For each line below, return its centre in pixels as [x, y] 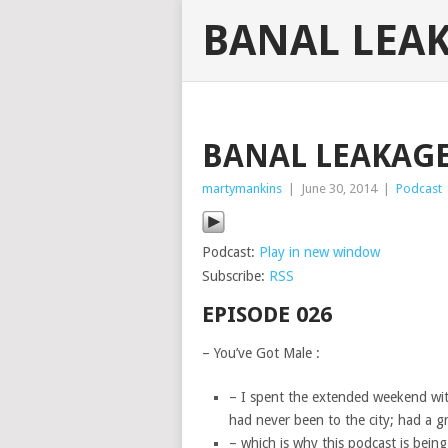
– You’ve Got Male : [261, 353]
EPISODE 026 [267, 314]
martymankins [242, 188]
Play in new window [319, 252]
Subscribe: [235, 276]
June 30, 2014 [339, 188]
